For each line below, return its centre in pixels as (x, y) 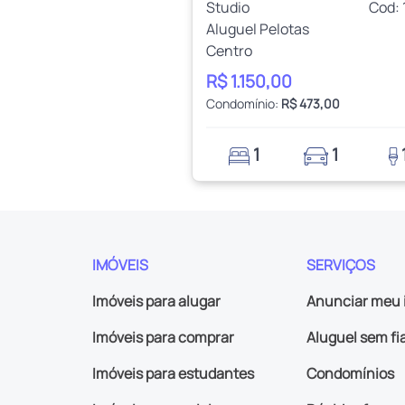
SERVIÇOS (340, 264)
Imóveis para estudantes (173, 373)
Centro (229, 50)
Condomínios (350, 373)
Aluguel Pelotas (258, 28)
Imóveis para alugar (156, 301)
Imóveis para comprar (163, 337)
